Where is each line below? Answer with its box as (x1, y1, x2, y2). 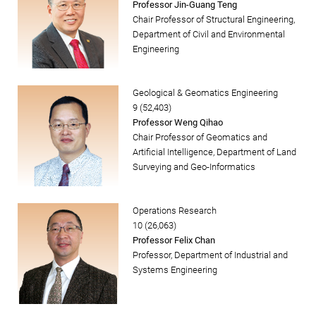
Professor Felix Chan (133, 235, 215, 246)
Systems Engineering (133, 265, 217, 276)
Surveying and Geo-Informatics (133, 162, 255, 173)
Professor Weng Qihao (133, 117, 223, 128)
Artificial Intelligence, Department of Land (133, 147, 296, 158)
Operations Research (133, 205, 217, 217)
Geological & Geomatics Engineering (133, 87, 278, 99)
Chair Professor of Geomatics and (133, 132, 267, 143)
